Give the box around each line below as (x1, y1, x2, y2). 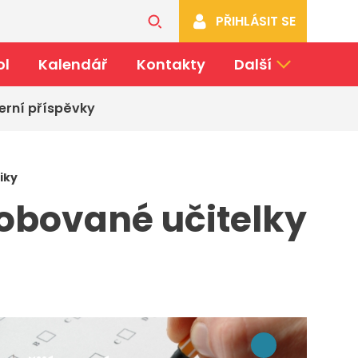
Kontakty (136, 54, 205, 74)
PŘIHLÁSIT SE (216, 12, 296, 30)
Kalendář (38, 54, 108, 74)
